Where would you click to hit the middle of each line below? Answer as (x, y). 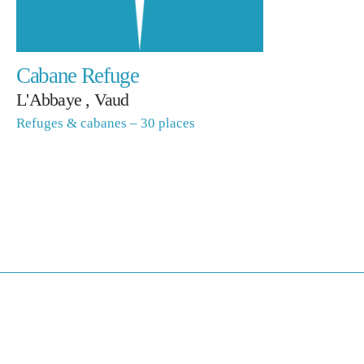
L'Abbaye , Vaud (73, 100)
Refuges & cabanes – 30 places (106, 123)
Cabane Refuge (78, 76)
